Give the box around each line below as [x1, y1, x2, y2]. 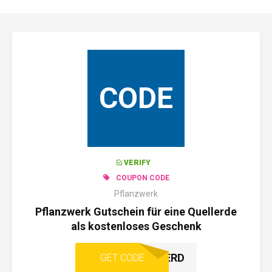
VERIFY [124, 158, 151, 167]
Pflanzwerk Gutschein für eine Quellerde [35, 205, 237, 218]
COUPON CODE [115, 174, 169, 182]
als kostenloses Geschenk [70, 220, 202, 233]
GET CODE [100, 252, 144, 263]
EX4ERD [145, 251, 185, 264]
